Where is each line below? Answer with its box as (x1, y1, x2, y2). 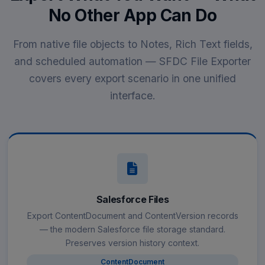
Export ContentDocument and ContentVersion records (27, 210, 238, 221)
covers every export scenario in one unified (29, 72, 236, 85)
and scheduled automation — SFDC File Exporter (14, 54, 251, 67)
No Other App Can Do (48, 5, 217, 25)
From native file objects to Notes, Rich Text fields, (12, 37, 253, 50)
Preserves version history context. (66, 237, 199, 248)
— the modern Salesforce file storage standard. (40, 224, 225, 234)
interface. (109, 89, 156, 102)
